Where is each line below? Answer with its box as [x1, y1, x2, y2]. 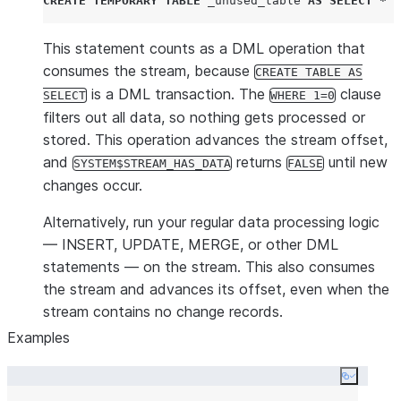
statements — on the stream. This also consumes [43, 258, 375, 276]
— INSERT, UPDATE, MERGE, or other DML [43, 235, 338, 253]
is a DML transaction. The [87, 85, 269, 103]
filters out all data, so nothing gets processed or [43, 108, 365, 126]
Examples [7, 328, 70, 346]
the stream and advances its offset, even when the [43, 280, 389, 298]
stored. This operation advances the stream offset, [43, 131, 388, 149]
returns [232, 153, 286, 171]
